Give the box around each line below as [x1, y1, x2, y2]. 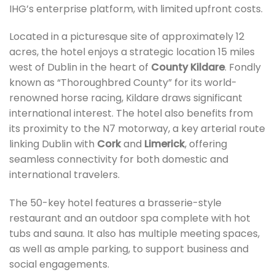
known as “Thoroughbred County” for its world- [9, 76, 237, 90]
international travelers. [9, 168, 120, 182]
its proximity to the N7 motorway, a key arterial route [9, 122, 265, 136]
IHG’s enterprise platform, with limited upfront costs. [9, 1, 263, 16]
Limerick [144, 137, 185, 152]
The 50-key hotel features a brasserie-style [9, 196, 222, 211]
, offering [185, 137, 227, 152]
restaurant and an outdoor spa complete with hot [9, 211, 250, 226]
